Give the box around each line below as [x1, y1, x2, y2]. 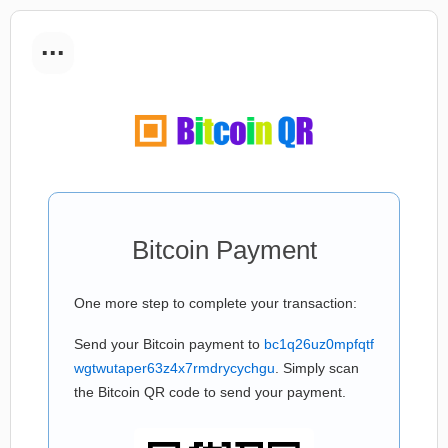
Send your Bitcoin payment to [74, 336, 264, 352]
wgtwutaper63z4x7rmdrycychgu [74, 360, 275, 376]
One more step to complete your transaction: [74, 295, 357, 311]
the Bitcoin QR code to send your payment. [74, 384, 346, 400]
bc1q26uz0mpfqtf [264, 336, 374, 352]
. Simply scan [275, 360, 359, 376]
